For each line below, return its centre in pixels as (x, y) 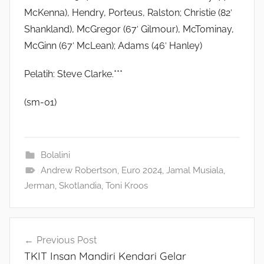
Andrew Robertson (79, 171)
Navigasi (41, 244)
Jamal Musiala (194, 171)
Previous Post (67, 240)
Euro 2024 (141, 171)
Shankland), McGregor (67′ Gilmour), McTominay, (129, 29)
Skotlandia (80, 186)
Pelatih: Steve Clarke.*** (73, 74)
